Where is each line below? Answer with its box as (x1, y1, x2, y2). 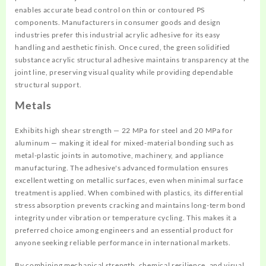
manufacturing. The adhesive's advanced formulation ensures (15, 163, 229, 172)
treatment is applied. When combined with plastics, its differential (15, 188, 243, 197)
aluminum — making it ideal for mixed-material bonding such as (15, 138, 234, 147)
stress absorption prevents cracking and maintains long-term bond (15, 201, 246, 210)
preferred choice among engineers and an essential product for (15, 226, 234, 235)
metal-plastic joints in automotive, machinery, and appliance (15, 151, 224, 160)
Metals (15, 99, 52, 112)
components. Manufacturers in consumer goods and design (15, 18, 221, 27)
